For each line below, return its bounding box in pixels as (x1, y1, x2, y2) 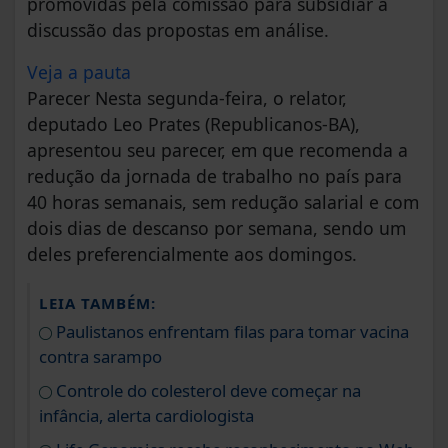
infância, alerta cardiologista (39, 404, 254, 428)
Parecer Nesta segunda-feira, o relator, (27, 86, 347, 111)
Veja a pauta (27, 60, 131, 85)
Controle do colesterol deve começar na (52, 379, 361, 403)
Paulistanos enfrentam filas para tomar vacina (52, 320, 409, 344)
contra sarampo (39, 345, 162, 369)
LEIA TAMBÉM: (39, 293, 156, 314)
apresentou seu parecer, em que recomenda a (27, 138, 408, 163)
